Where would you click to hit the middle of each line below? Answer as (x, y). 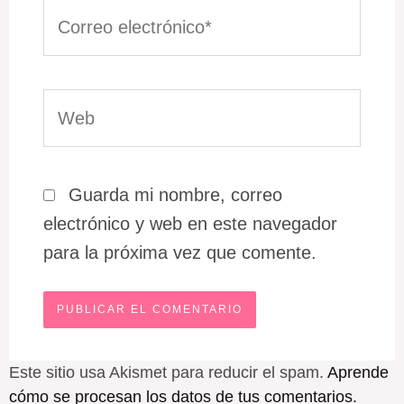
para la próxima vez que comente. (180, 253)
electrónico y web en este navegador (191, 224)
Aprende (358, 373)
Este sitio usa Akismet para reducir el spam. (168, 373)
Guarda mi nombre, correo (176, 195)
